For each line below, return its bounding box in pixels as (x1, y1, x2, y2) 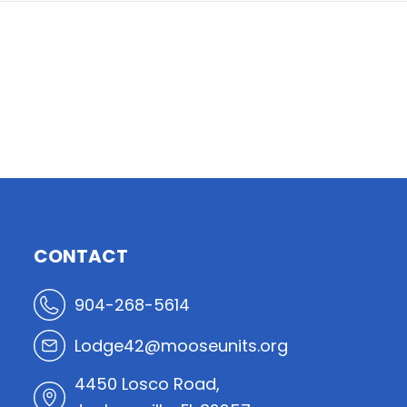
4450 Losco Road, (74, 372, 221, 395)
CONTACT (34, 243, 129, 269)
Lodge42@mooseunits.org (74, 334, 289, 357)
